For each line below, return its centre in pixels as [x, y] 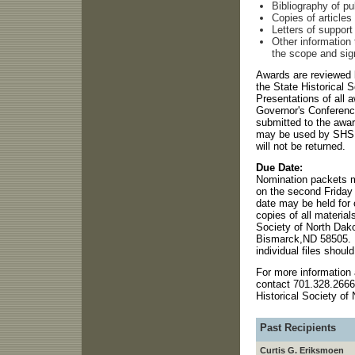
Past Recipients [298, 328]
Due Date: [279, 168]
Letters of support [312, 30]
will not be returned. [300, 146]
